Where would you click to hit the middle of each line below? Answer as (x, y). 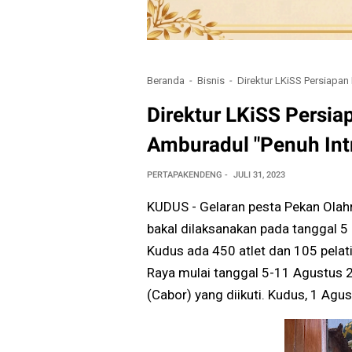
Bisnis (211, 80)
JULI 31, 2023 (259, 175)
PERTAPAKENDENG (184, 175)
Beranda (166, 80)
